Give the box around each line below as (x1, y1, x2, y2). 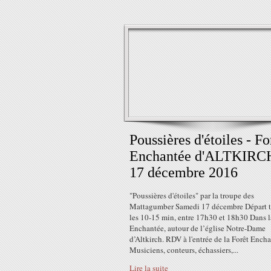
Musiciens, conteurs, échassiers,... (129, 244, 238, 255)
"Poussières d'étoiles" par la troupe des (129, 190, 254, 201)
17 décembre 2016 (129, 165, 238, 180)
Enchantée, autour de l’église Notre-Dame (129, 223, 266, 233)
